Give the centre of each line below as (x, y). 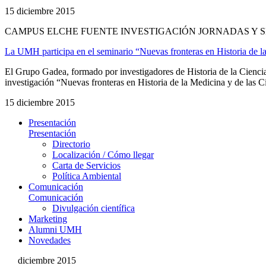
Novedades (50, 240)
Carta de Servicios (86, 165)
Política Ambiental (87, 176)
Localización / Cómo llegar (103, 154)
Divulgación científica (94, 208)
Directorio (71, 144)
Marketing (48, 218)
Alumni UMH (55, 229)
